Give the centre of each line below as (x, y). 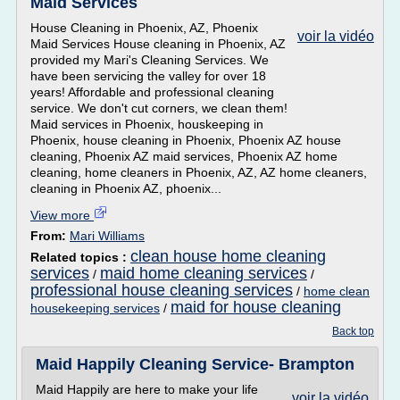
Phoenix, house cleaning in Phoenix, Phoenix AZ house (186, 140)
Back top (353, 331)
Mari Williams (107, 236)
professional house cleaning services (162, 290)
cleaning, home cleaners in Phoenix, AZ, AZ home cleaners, (199, 172)
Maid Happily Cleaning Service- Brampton (195, 364)
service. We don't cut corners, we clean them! (159, 108)
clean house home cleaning (228, 256)
